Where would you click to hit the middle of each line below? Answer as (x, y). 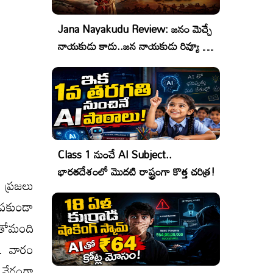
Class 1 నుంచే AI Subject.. (115, 154)
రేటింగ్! (72, 63)
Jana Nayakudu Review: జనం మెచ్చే (135, 29)
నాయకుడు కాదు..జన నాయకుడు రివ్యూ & (134, 46)
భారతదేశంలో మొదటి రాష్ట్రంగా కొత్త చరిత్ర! (136, 172)
